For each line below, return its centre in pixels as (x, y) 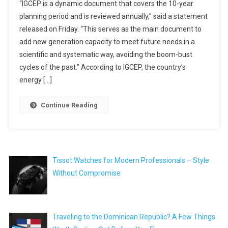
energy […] (35, 80)
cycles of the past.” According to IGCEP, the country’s (102, 67)
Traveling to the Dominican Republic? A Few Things (134, 217)
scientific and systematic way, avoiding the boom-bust (106, 54)
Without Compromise (88, 173)
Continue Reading (69, 105)
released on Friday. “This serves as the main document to (110, 29)
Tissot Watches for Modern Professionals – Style (131, 160)
